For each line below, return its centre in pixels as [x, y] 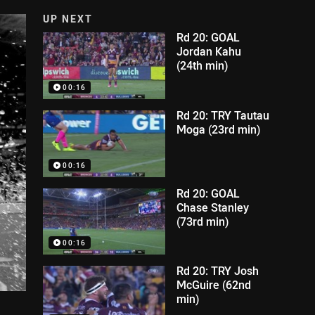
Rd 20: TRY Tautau [223, 115]
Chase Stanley [213, 207]
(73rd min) [203, 221]
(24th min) [202, 65]
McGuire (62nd [214, 285]
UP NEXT [68, 19]
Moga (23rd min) [219, 129]
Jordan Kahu [209, 51]
